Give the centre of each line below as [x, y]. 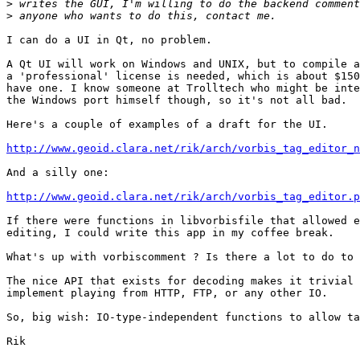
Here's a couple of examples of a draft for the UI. [167, 125]
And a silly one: [58, 173]
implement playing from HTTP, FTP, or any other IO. [167, 293]
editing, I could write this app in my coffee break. [170, 233]
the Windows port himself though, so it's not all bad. [177, 100]
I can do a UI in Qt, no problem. [109, 40]
